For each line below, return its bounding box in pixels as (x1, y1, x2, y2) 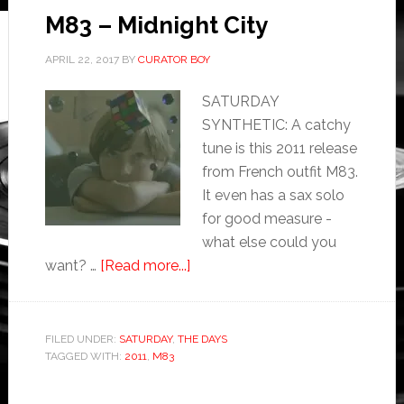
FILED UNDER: (44, 333, 119, 345)
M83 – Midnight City (44, 12, 268, 39)
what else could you (201, 234, 336, 251)
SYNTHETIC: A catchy (201, 116, 351, 133)
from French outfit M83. (201, 163, 358, 180)
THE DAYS (177, 333, 227, 345)
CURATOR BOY (137, 53, 210, 66)
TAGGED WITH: (44, 350, 124, 363)
